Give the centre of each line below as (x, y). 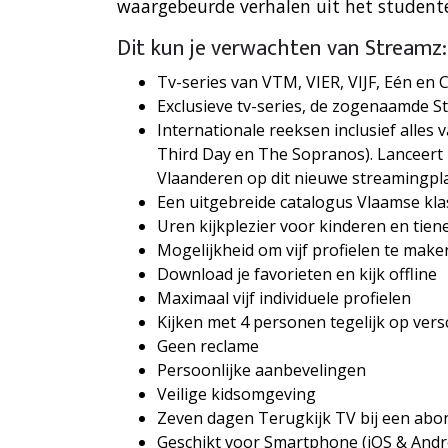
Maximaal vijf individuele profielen (284, 298)
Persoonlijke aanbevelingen (261, 370)
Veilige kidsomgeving (236, 394)
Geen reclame (208, 346)
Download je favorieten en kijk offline (297, 274)
